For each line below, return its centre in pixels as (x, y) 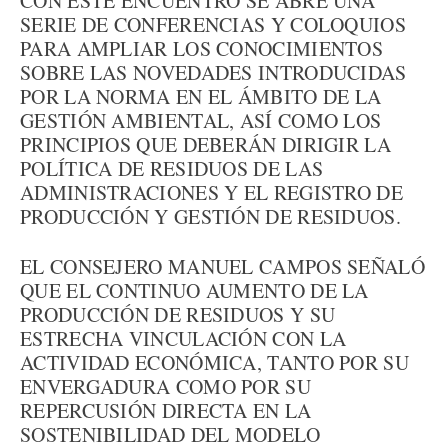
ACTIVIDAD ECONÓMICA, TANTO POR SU (214, 362)
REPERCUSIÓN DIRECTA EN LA (166, 410)
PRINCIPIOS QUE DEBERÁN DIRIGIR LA (205, 144)
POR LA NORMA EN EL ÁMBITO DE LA (201, 96)
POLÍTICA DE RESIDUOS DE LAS (172, 168)
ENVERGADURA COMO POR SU (165, 386)
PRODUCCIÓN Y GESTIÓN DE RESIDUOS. (210, 216)
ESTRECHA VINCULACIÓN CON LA (183, 338)
